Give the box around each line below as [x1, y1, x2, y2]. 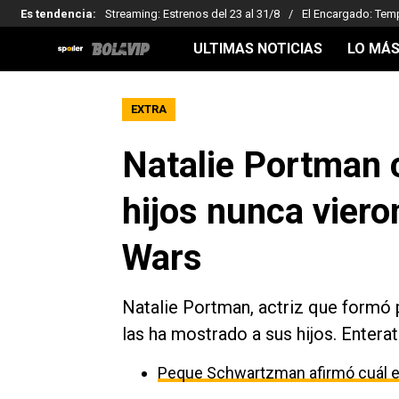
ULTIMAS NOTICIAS [193, 40, 322, 57]
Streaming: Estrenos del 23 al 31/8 [105, 6, 280, 20]
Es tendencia [20, 6, 93, 20]
